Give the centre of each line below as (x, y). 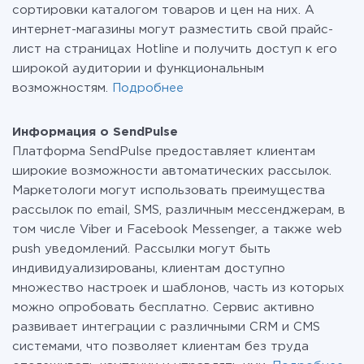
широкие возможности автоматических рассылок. (172, 171)
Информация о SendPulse (95, 132)
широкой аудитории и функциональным (138, 69)
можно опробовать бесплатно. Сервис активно (163, 308)
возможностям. (62, 88)
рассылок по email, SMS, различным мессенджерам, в (179, 210)
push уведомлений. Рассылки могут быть (141, 249)
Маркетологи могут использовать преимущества (169, 191)
